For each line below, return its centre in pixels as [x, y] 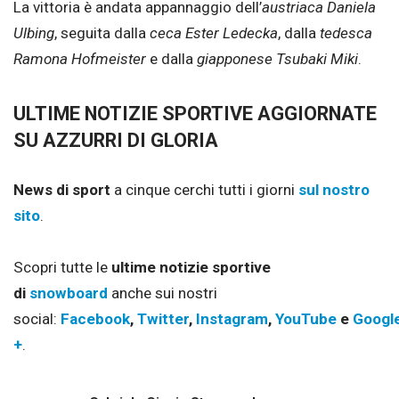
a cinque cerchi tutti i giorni [204, 189]
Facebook [95, 318]
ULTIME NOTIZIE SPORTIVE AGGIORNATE [195, 114]
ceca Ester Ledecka [214, 33]
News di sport [64, 189]
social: [35, 318]
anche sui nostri [163, 293]
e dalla [171, 58]
